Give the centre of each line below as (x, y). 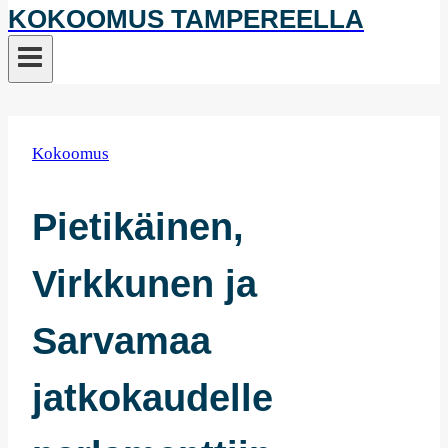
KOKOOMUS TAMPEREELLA (186, 19)
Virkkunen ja (144, 283)
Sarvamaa (121, 340)
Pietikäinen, (138, 226)
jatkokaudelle (152, 397)
